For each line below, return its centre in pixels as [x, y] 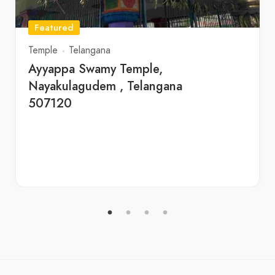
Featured [54, 27]
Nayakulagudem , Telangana [105, 86]
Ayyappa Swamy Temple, [95, 69]
